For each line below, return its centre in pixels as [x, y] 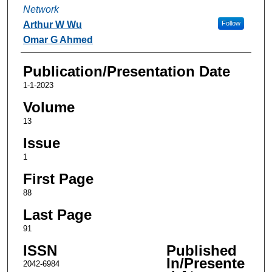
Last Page [57, 214]
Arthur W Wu [52, 24]
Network [41, 9]
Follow [231, 23]
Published [201, 250]
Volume [49, 107]
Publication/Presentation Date [126, 71]
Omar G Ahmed [58, 39]
